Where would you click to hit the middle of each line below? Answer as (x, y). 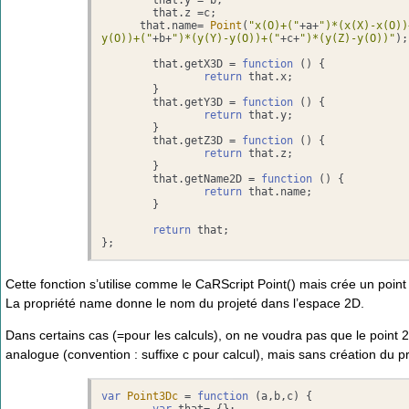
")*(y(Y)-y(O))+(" (226, 38)
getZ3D (204, 140)
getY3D (204, 102)
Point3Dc (153, 397)
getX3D (204, 63)
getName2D (214, 178)
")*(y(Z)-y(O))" (348, 38)
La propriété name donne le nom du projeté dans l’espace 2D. (185, 303)
